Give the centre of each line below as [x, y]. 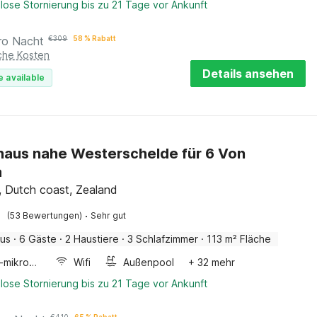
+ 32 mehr [212, 262]
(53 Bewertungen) [45, 215]
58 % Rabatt [95, 38]
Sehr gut [109, 215]
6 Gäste [38, 239]
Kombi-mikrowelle [33, 262]
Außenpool [149, 262]
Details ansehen [248, 74]
